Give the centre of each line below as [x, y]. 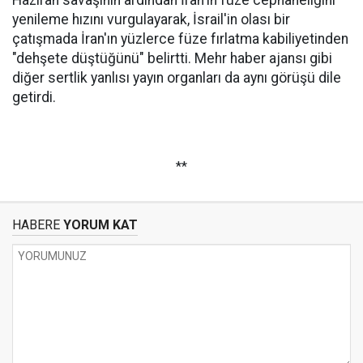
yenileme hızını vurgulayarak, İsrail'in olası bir [151, 19]
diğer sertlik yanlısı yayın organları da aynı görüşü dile [177, 78]
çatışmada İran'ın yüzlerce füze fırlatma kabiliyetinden [180, 39]
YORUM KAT [99, 225]
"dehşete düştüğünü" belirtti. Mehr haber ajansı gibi [172, 58]
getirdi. [34, 97]
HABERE [36, 225]
